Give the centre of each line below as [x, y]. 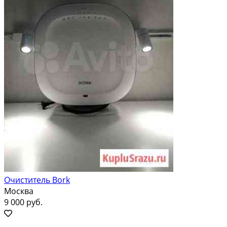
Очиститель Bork [37, 180]
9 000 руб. [23, 202]
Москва [19, 191]
